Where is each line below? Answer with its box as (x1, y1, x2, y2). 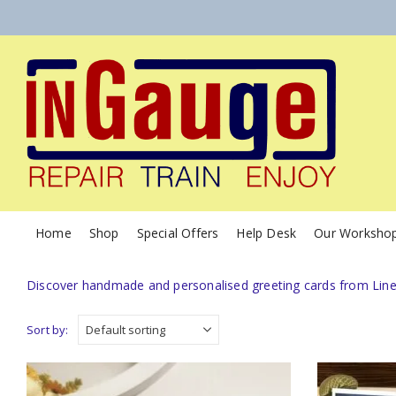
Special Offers (136, 225, 219, 242)
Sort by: (27, 321, 69, 338)
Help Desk (236, 225, 297, 242)
